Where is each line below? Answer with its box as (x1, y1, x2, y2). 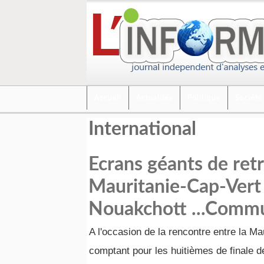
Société (235, 94, 262, 101)
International (88, 120, 196, 138)
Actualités (136, 94, 173, 101)
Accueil (94, 94, 121, 101)
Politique (187, 94, 220, 101)
